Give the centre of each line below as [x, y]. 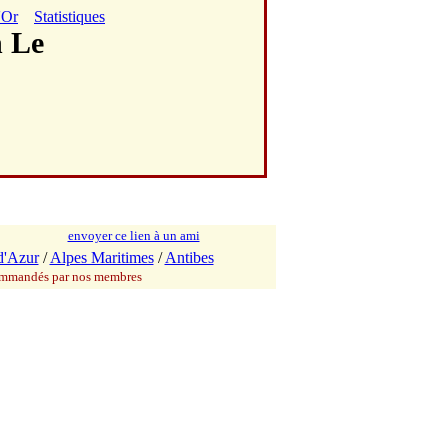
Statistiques [69, 16]
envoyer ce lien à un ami [133, 235]
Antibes [189, 257]
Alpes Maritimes [101, 257]
